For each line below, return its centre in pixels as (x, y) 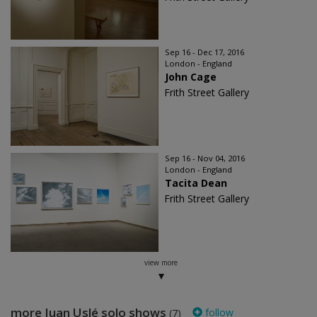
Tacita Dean (196, 183)
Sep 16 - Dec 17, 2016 (204, 52)
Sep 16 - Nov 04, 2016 (205, 158)
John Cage (191, 77)
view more (161, 263)
